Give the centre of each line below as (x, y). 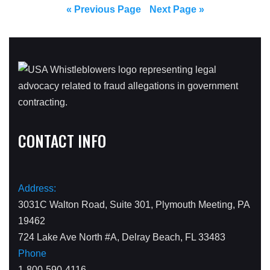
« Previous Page (103, 9)
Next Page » (177, 9)
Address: (37, 188)
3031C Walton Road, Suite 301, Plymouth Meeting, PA (134, 204)
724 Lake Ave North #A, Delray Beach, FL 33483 (122, 237)
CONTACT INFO (62, 140)
